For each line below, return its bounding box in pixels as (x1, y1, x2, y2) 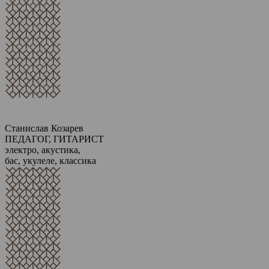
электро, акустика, (5, 145, 80, 155)
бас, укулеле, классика (5, 156, 96, 166)
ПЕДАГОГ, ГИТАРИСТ (5, 134, 104, 144)
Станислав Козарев (5, 123, 83, 133)
